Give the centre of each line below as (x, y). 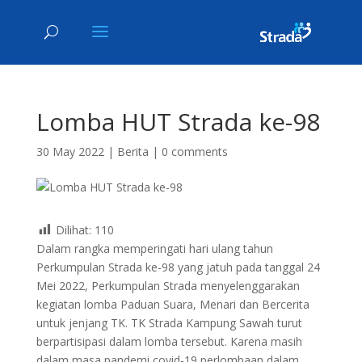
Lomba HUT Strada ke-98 (178, 122)
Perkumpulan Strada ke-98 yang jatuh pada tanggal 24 (178, 267)
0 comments (194, 152)
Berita (133, 152)
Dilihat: (73, 230)
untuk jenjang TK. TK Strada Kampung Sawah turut (169, 323)
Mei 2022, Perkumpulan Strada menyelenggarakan (168, 286)
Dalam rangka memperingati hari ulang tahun (154, 249)
